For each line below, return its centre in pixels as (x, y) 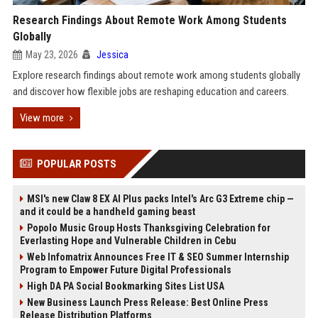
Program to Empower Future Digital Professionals (125, 270)
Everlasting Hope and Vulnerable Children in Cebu (128, 241)
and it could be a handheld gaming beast (107, 212)
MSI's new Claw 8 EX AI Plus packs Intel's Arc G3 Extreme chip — (160, 199)
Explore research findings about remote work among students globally (156, 75)
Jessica (112, 55)
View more (42, 118)
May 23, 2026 (51, 55)
